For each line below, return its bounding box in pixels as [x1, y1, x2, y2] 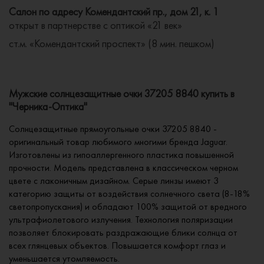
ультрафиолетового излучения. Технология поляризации [9, 213, 233, 226]
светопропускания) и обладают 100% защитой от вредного [9, 200, 247, 213]
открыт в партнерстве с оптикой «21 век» [9, 18, 182, 32]
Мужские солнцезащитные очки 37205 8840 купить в [9, 87, 235, 101]
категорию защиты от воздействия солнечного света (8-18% [9, 187, 250, 200]
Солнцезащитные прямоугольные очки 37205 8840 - [9, 123, 217, 136]
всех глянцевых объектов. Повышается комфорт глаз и [9, 239, 226, 252]
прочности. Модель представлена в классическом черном [9, 161, 238, 174]
